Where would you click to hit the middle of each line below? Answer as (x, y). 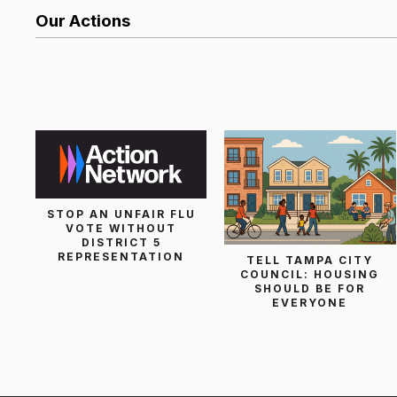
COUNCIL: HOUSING (310, 275)
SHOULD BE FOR (310, 289)
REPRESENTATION (121, 257)
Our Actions (83, 20)
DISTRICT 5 (121, 243)
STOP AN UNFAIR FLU (121, 214)
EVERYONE (310, 303)
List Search (94, 93)
